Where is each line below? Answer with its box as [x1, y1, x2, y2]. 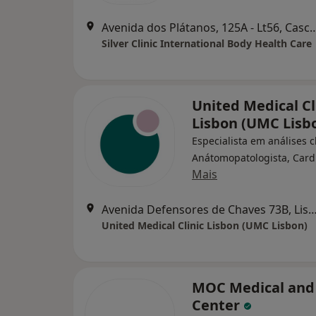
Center [192, 296, 243, 315]
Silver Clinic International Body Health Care [102, 37, 312, 50]
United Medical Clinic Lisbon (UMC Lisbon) [102, 219, 308, 232]
